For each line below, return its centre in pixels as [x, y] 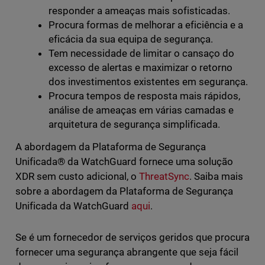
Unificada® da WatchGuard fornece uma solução [124, 162]
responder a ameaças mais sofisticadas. [139, 11]
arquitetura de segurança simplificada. [134, 125]
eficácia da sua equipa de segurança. [131, 39]
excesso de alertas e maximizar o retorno [140, 68]
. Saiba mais [216, 177]
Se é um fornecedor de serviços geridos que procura [132, 237]
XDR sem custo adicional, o [77, 177]
